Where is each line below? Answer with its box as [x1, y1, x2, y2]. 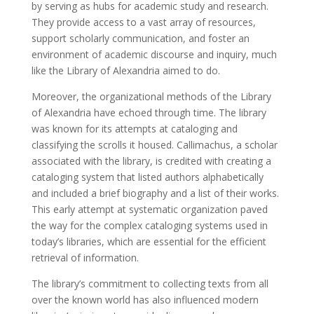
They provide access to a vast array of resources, [31, 15, 256, 29]
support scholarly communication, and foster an [31, 32, 250, 46]
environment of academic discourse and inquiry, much [31, 48, 277, 62]
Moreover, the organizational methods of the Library [31, 90, 271, 104]
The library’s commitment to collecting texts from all [31, 277, 268, 291]
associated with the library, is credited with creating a [31, 154, 271, 168]
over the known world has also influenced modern [31, 293, 259, 307]
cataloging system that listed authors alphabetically [31, 170, 264, 184]
